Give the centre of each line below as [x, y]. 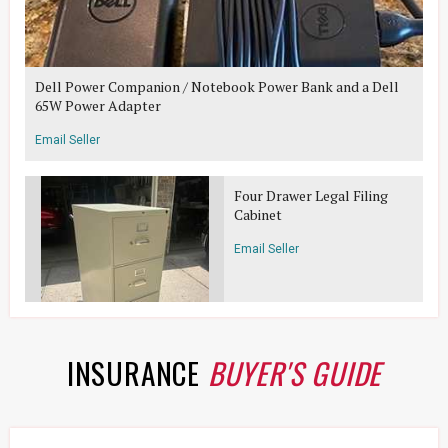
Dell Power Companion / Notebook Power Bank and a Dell [217, 86]
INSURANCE [137, 372]
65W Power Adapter [98, 105]
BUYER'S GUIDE [294, 372]
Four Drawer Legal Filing [311, 195]
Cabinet [258, 214]
